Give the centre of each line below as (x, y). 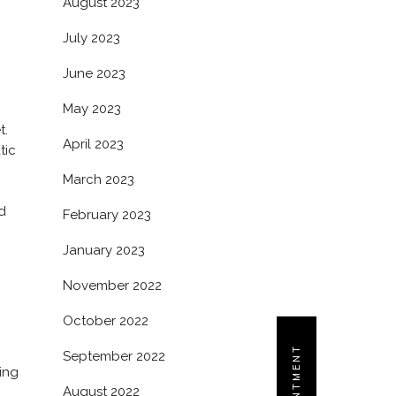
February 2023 (107, 215)
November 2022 (112, 286)
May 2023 (92, 109)
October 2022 (106, 321)
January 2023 (104, 250)
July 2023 (91, 38)
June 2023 (94, 73)
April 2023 (93, 144)
